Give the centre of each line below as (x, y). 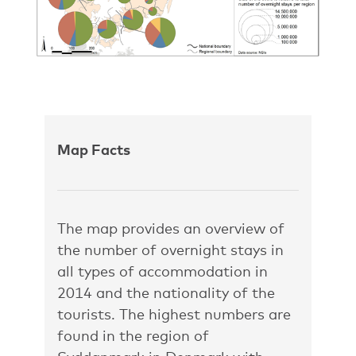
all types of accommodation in (163, 271)
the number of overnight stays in (170, 250)
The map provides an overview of (171, 228)
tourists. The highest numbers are (174, 314)
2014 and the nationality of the (166, 292)
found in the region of (133, 335)
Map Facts (94, 149)
